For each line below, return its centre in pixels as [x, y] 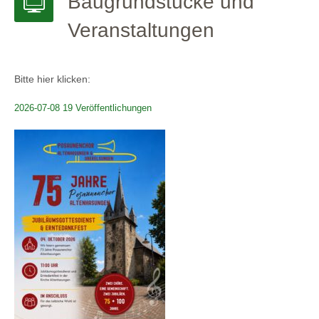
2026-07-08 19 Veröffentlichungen [83, 108]
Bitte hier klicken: [52, 79]
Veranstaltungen [141, 30]
